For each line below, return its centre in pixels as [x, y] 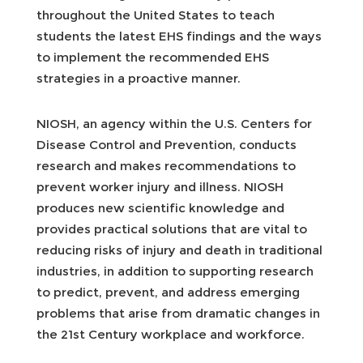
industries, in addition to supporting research [175, 271]
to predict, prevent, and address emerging [168, 292]
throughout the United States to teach [156, 15]
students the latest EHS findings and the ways [179, 36]
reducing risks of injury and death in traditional [179, 250]
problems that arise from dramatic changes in [178, 313]
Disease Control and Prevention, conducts [167, 144]
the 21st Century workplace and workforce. [171, 334]
